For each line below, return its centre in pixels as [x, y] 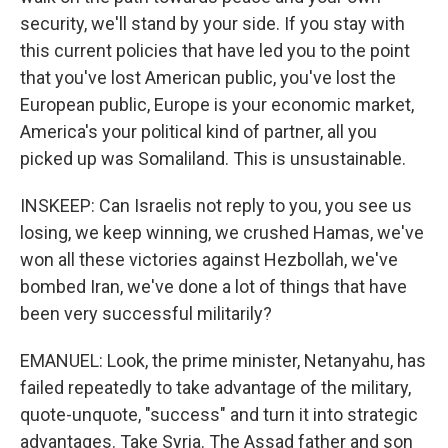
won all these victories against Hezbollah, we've [209, 259]
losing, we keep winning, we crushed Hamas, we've [222, 232]
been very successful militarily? [146, 313]
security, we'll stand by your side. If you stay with [212, 23]
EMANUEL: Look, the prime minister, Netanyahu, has [223, 360]
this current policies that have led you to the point [215, 50]
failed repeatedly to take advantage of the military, [215, 387]
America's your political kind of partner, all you [198, 131]
